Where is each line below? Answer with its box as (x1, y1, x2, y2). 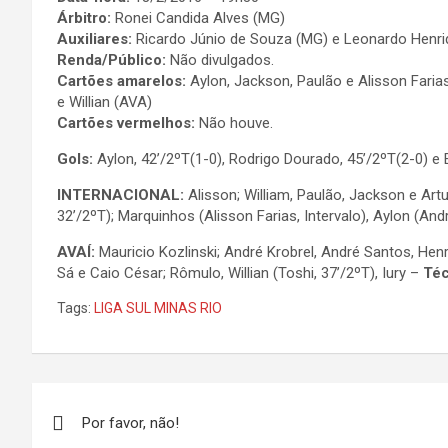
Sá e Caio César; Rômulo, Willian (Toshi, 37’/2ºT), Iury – (57, 264, 423, 282)
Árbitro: (57, 9, 115, 27)
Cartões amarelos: (57, 72, 186, 90)
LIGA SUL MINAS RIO (94, 300, 222, 316)
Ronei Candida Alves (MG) (115, 9, 285, 27)
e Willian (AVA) (57, 93, 152, 111)
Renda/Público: (57, 51, 170, 69)
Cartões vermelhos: (57, 114, 199, 132)
